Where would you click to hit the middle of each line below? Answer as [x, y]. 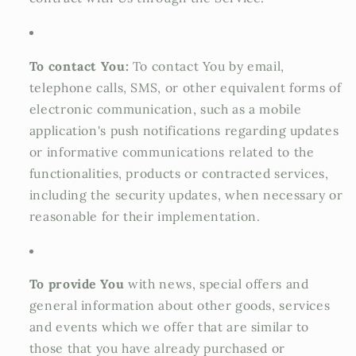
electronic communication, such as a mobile [165, 108]
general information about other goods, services [180, 306]
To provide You [77, 284]
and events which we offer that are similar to [169, 327]
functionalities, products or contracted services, [179, 173]
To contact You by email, [207, 66]
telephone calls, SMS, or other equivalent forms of [185, 87]
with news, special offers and [217, 284]
